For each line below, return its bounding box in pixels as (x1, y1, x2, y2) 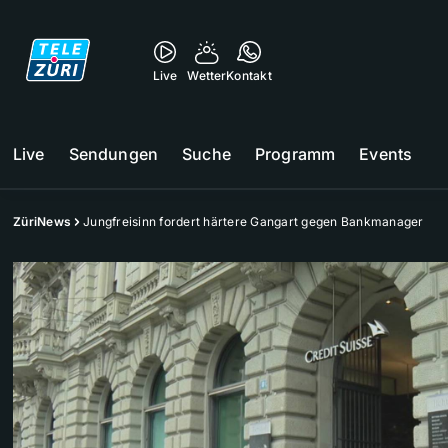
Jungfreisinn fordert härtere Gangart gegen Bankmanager (83, 214, 424, 229)
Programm (254, 144, 336, 164)
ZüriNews (13, 214, 71, 229)
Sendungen (68, 144, 159, 164)
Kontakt (226, 68, 272, 83)
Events (359, 144, 413, 164)
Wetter (187, 68, 227, 83)
